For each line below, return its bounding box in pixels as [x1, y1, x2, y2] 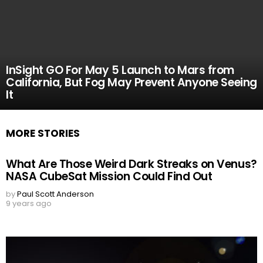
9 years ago [6, 198, 52, 209]
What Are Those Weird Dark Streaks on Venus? [6, 156, 257, 172]
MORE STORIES [6, 126, 80, 140]
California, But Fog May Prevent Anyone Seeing [6, 75, 257, 90]
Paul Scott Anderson [17, 188, 94, 200]
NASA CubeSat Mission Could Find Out [6, 168, 213, 184]
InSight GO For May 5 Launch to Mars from [6, 62, 234, 78]
